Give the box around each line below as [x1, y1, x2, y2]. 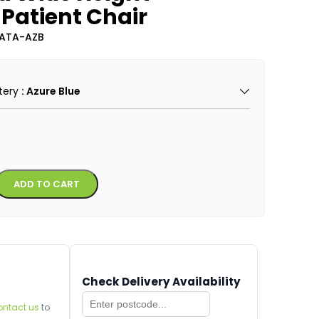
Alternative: [98, 170, 155, 184]
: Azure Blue [21, 84, 80, 98]
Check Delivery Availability [81, 274, 241, 290]
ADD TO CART [13, 177, 80, 191]
